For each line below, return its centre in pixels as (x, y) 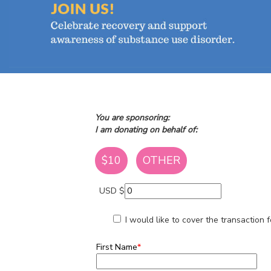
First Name (117, 247)
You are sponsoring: (132, 117)
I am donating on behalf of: (146, 129)
